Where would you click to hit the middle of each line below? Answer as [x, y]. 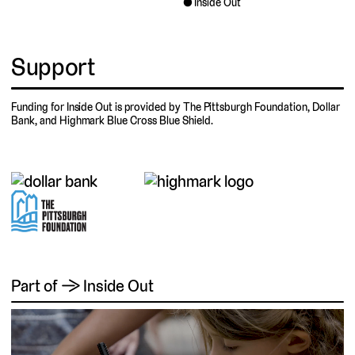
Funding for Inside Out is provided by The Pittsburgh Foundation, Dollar [176, 107]
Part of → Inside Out [82, 286]
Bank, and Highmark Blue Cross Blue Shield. [112, 120]
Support [53, 67]
